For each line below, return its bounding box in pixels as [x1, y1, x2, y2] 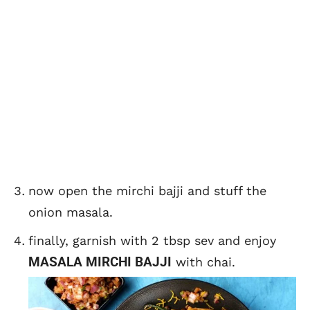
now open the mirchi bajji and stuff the [28, 183, 266, 198]
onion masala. [28, 204, 113, 219]
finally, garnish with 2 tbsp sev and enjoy [28, 232, 276, 248]
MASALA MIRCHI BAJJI [28, 253, 172, 270]
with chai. [172, 254, 235, 269]
